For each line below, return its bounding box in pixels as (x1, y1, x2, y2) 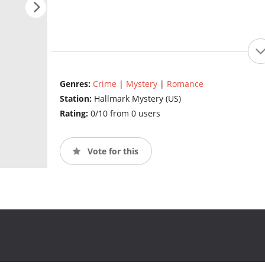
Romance (166, 78, 203, 90)
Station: (59, 93, 94, 105)
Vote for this (85, 145, 138, 157)
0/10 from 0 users (90, 108, 160, 119)
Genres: (59, 78, 93, 90)
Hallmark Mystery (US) (93, 93, 181, 105)
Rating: (59, 108, 91, 119)
